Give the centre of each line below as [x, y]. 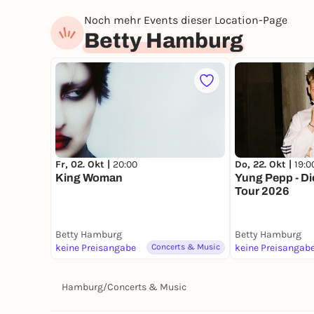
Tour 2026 [262, 191]
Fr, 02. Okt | [84, 165]
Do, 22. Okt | [265, 165]
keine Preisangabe [96, 248]
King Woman [89, 178]
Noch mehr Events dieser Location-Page [186, 20]
